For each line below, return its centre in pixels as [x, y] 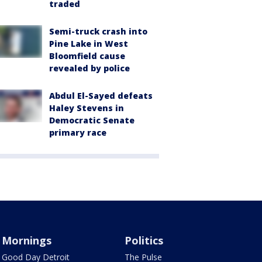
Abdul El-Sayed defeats [101, 95]
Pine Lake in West [89, 43]
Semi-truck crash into [98, 31]
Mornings [26, 240]
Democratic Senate [92, 120]
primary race [78, 132]
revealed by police [89, 68]
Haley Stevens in [87, 108]
